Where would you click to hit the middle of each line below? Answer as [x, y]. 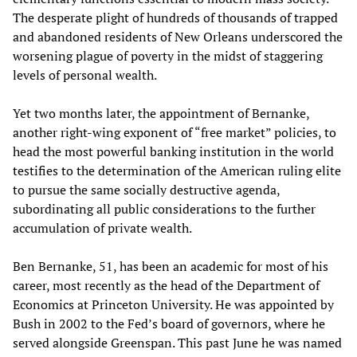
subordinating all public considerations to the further [164, 208]
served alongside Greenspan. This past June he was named [177, 342]
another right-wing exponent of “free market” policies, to [175, 132]
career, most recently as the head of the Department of [166, 285]
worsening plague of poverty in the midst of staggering [168, 55]
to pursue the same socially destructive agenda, [146, 189]
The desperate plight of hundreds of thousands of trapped [175, 17]
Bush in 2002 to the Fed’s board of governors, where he [169, 323]
